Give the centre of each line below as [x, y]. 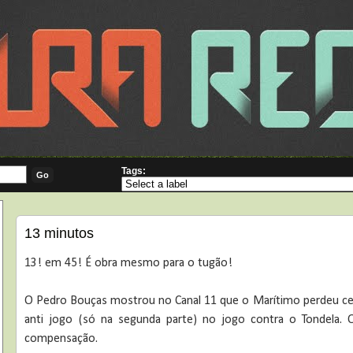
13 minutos [59, 234]
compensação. [63, 339]
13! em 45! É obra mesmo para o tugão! [129, 264]
